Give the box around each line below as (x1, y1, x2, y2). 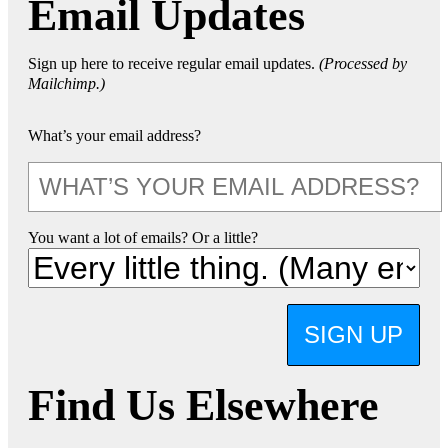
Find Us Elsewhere (28, 380, 379, 430)
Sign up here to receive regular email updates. (28, 54, 319, 72)
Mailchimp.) (28, 74, 105, 92)
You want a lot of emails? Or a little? (28, 228, 258, 246)
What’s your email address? (28, 126, 201, 144)
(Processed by (319, 54, 407, 72)
